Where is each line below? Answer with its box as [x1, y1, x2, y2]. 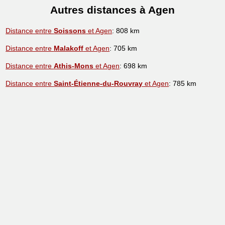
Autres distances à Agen [50, 4, 175, 16]
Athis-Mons [54, 62, 94, 70]
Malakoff [54, 44, 84, 53]
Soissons [54, 27, 86, 35]
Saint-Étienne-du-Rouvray [54, 79, 143, 88]
